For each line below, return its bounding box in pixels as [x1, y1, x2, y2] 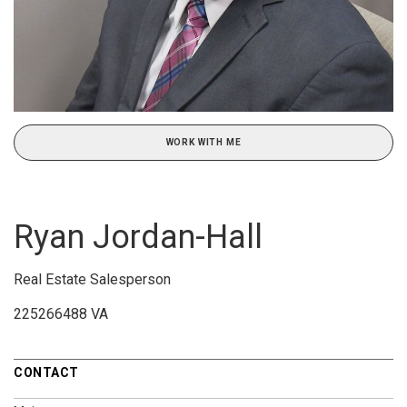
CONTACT [14, 364, 79, 380]
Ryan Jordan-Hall [14, 217, 263, 256]
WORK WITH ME [165, 136, 242, 147]
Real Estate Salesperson [14, 270, 171, 288]
